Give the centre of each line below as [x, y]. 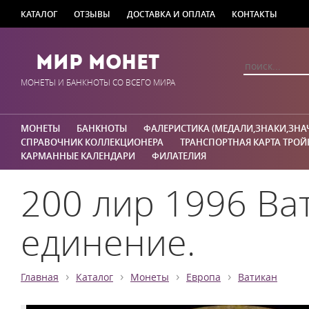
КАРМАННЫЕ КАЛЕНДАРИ [78, 156]
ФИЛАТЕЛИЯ [179, 156]
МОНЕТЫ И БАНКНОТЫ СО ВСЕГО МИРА [98, 82]
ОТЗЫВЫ [92, 14]
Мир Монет [98, 62]
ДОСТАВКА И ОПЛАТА [171, 14]
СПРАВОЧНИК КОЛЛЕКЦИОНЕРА [92, 142]
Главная [40, 277]
